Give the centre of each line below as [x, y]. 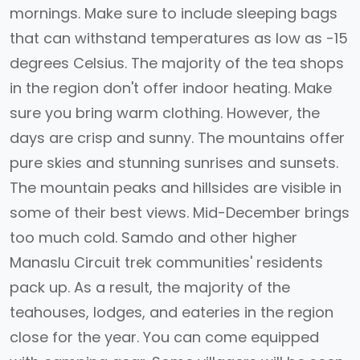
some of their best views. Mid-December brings [180, 213]
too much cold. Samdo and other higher [153, 237]
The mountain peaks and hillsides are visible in [176, 188]
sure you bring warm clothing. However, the [165, 113]
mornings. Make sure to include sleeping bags [174, 13]
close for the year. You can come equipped [164, 337]
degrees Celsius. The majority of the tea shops [177, 63]
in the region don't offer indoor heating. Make [171, 88]
